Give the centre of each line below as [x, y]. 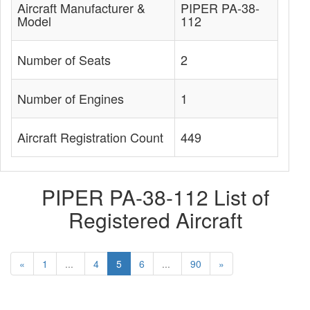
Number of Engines [71, 98]
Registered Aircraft [155, 220]
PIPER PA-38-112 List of [155, 197]
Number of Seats [64, 60]
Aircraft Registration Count [90, 137]
